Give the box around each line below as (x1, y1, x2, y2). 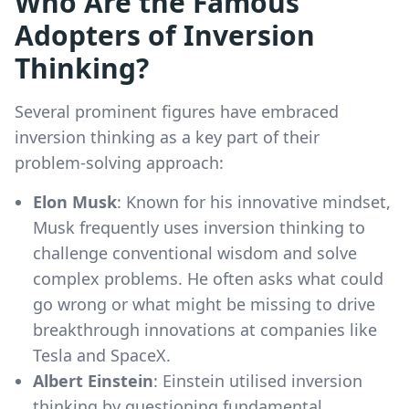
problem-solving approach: (15, 151, 224, 173)
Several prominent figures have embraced (15, 100, 339, 122)
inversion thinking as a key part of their (15, 125, 320, 148)
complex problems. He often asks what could (33, 267, 383, 289)
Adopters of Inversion (15, 16, 315, 54)
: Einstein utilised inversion (153, 369, 362, 392)
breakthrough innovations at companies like (33, 318, 377, 341)
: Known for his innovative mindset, (117, 190, 391, 213)
